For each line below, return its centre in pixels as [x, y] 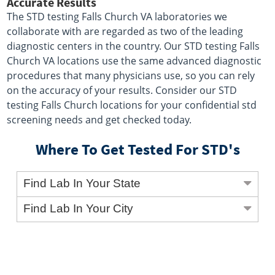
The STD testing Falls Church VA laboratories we [117, 17]
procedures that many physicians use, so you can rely [131, 76]
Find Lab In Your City [79, 209]
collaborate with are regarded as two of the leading [125, 32]
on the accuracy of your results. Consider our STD [122, 91]
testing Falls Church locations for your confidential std [132, 105]
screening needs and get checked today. [99, 120]
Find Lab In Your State [82, 184]
